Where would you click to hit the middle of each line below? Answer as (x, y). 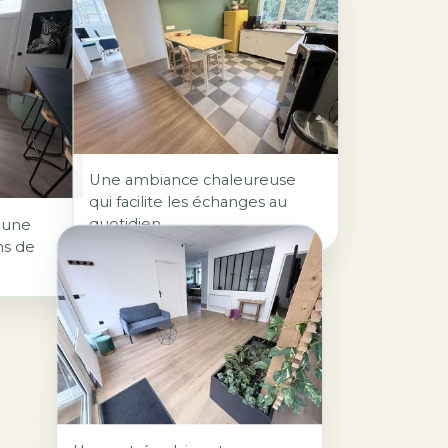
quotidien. (126, 224)
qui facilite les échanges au (187, 202)
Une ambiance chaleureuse (192, 180)
